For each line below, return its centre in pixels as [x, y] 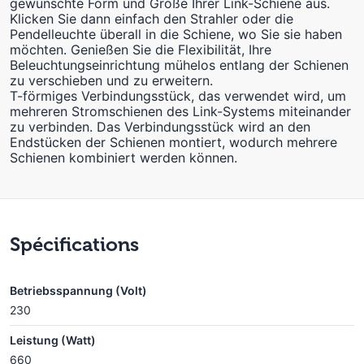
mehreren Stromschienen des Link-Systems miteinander [180, 111]
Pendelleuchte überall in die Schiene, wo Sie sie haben [176, 34]
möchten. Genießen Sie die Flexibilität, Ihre [141, 50]
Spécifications [74, 244]
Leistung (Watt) [53, 340]
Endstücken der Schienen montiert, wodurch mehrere [173, 142]
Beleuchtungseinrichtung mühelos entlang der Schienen [179, 65]
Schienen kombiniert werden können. [123, 158]
